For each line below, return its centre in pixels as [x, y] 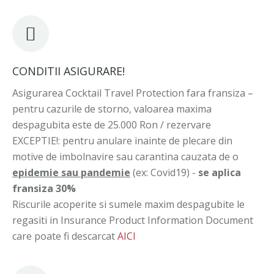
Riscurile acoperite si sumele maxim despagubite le [128, 204]
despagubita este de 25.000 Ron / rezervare [112, 125]
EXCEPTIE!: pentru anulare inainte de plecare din [122, 141]
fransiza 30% [44, 188]
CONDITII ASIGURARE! [68, 71]
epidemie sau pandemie [71, 172]
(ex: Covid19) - [164, 172]
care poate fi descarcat [65, 236]
